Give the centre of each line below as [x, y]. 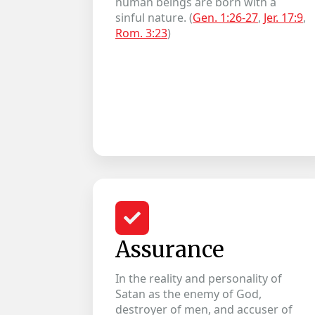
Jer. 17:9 [283, 18]
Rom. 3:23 [141, 33]
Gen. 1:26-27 [225, 18]
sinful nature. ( [154, 18]
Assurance [170, 250]
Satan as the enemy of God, [188, 294]
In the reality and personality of [199, 278]
